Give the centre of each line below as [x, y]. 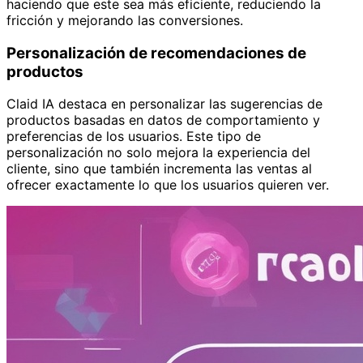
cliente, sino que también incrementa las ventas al [159, 169]
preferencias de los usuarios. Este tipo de [134, 137]
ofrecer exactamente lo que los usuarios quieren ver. [168, 185]
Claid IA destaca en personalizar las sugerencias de [164, 104]
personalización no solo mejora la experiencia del [158, 153]
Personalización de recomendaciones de [156, 53]
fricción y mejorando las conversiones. [125, 20]
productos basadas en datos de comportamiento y [163, 120]
